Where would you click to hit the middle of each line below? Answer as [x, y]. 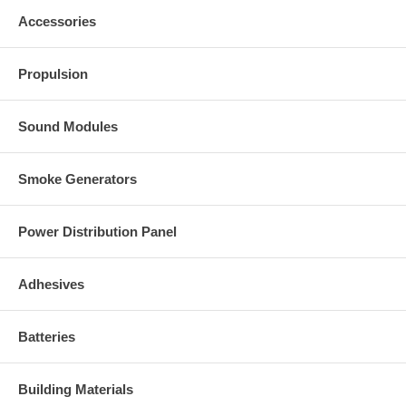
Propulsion [53, 73]
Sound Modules [68, 126]
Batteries [47, 336]
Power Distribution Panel [97, 231]
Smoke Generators [77, 179]
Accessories [57, 21]
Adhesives [51, 284]
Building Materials [76, 389]
